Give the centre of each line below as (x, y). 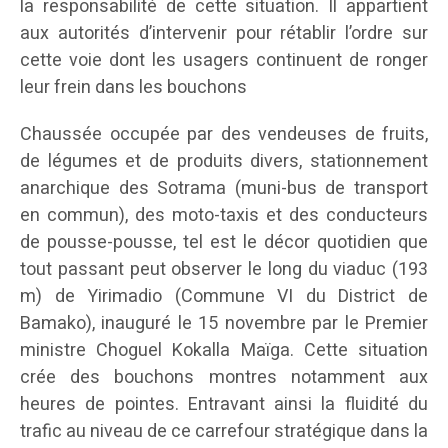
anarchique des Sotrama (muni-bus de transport (224, 189)
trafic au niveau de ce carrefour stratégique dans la (224, 432)
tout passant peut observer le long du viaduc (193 (224, 270)
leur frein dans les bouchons (133, 88)
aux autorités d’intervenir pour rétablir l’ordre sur (224, 34)
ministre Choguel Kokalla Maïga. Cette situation (224, 351)
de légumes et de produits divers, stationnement (224, 162)
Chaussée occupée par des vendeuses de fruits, (224, 135)
